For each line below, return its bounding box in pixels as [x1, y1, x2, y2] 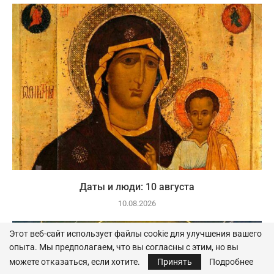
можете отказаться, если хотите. [9, 257, 142, 267]
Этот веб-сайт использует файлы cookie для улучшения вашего [9, 229, 262, 239]
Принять [157, 257, 192, 267]
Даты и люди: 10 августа [80, 181, 194, 193]
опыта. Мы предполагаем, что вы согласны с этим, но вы [9, 242, 239, 252]
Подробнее [209, 257, 253, 267]
